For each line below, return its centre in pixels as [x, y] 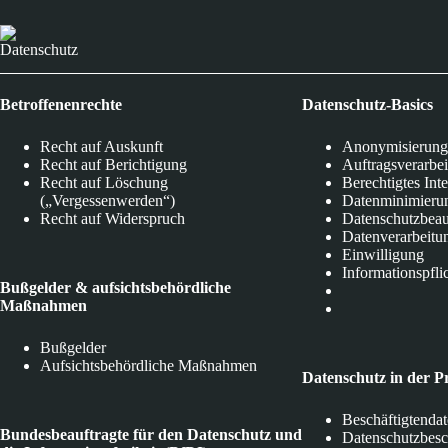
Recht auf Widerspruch [112, 219]
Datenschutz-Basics [368, 105]
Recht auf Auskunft [101, 147]
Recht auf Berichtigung [113, 165]
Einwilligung [383, 255]
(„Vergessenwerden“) [107, 201]
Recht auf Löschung [104, 183]
